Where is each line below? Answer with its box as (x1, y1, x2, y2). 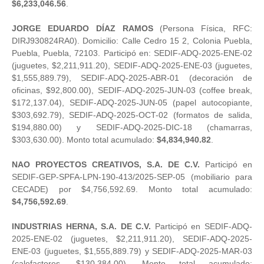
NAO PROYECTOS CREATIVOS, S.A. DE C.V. (12, 159, 200, 169)
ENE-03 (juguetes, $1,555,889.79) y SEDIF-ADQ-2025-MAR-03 (12, 246, 252, 256)
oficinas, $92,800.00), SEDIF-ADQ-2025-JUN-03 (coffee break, (12, 85, 252, 95)
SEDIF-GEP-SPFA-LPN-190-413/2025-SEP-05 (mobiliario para (12, 171, 252, 181)
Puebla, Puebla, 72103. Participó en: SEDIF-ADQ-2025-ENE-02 (12, 48, 252, 58)
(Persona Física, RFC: (153, 23, 252, 33)
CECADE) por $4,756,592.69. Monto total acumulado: (12, 184, 252, 194)
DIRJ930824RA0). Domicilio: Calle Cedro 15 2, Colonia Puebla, (12, 35, 252, 45)
